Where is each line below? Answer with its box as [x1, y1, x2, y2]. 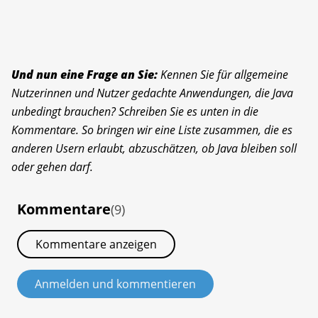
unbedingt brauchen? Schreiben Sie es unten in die [11, 103, 258, 119]
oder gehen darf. [11, 158, 93, 175]
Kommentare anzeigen [35, 236, 157, 252]
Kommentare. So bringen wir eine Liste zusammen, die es [11, 121, 292, 138]
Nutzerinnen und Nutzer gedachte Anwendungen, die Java [11, 84, 293, 101]
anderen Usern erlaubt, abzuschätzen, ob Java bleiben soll [11, 140, 297, 156]
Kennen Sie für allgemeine [158, 66, 288, 82]
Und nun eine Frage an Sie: [11, 66, 158, 82]
